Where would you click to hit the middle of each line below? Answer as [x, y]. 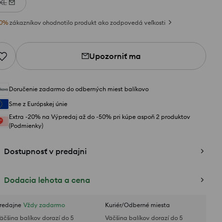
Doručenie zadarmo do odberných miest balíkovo [79, 89]
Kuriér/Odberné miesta [138, 205]
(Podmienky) [26, 126]
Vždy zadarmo [44, 205]
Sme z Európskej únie [38, 104]
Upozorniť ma [115, 56]
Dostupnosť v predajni [45, 151]
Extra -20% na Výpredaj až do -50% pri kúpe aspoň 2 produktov [100, 117]
